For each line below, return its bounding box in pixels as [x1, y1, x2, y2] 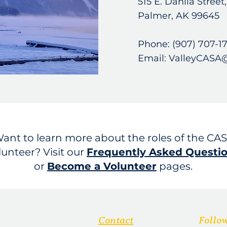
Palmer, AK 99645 [138, 10, 219, 21]
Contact [98, 214, 133, 226]
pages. [157, 160, 193, 172]
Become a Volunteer [47, 160, 157, 172]
